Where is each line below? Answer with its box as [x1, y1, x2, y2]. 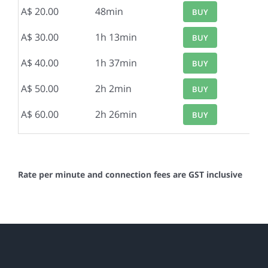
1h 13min [95, 31, 137, 44]
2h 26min [95, 108, 137, 121]
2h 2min [95, 82, 132, 95]
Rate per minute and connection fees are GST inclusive [18, 169, 242, 180]
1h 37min [95, 56, 137, 69]
